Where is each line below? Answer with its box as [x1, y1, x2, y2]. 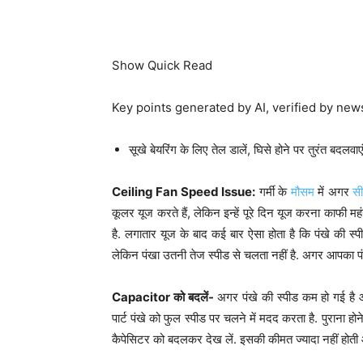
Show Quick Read [112, 57, 212, 73]
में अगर [314, 183, 352, 199]
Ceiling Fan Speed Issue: [112, 183, 256, 199]
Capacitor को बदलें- [112, 288, 214, 305]
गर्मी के [255, 183, 291, 199]
